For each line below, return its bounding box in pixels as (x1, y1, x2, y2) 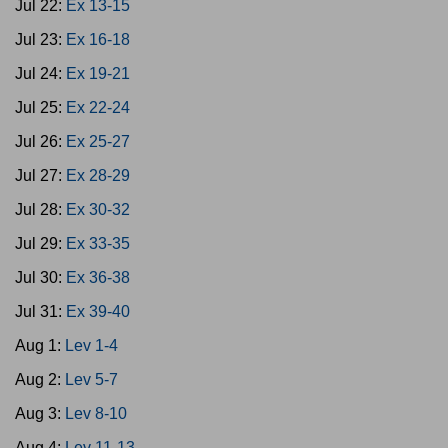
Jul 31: (15, 303, 66, 320)
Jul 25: (15, 99, 66, 116)
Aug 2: (15, 371, 65, 388)
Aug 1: (15, 337, 65, 354)
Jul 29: (15, 235, 66, 252)
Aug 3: (15, 405, 65, 422)
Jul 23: (15, 31, 66, 48)
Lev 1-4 (65, 337, 118, 354)
